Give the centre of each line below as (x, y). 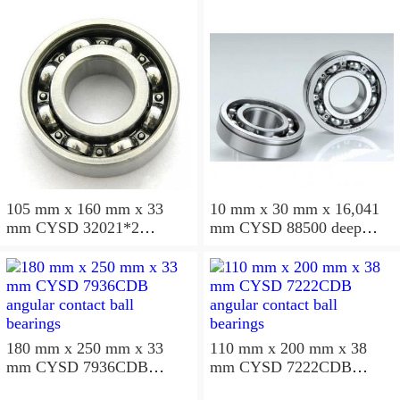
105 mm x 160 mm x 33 (85, 209)
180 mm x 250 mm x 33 (85, 349)
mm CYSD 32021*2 (21, 228)
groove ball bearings (275, 247)
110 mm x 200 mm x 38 (288, 349)
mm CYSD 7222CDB (224, 367)
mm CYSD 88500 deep (224, 228)
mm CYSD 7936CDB (21, 367)
